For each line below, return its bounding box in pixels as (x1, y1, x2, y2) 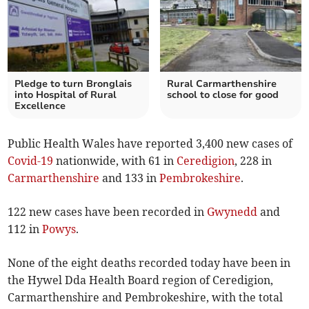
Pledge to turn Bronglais (14, 77, 132, 91)
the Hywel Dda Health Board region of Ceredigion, (8, 273, 274, 288)
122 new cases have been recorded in (8, 205, 208, 219)
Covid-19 (8, 154, 54, 168)
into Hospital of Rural (14, 88, 117, 102)
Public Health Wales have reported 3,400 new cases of (8, 137, 293, 151)
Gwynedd (207, 205, 258, 219)
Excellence (14, 99, 66, 113)
